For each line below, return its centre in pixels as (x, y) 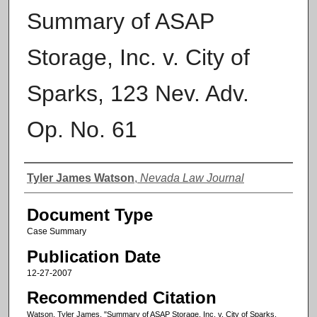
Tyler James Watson (80, 178)
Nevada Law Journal (192, 178)
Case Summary (56, 232)
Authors (53, 177)
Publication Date (93, 256)
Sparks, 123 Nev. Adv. (138, 94)
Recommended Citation (121, 297)
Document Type (90, 215)
